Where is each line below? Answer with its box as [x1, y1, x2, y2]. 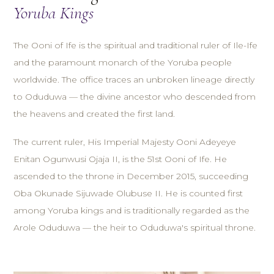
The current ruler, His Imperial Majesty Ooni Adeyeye [13, 136, 237, 147]
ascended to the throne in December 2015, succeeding [13, 171, 249, 182]
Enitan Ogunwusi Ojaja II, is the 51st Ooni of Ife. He [13, 154, 228, 165]
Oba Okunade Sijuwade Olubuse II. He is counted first [13, 188, 243, 199]
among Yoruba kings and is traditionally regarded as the [13, 205, 250, 216]
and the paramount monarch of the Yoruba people [13, 57, 232, 68]
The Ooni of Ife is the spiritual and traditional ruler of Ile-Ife [13, 40, 258, 51]
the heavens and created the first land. [13, 108, 176, 119]
